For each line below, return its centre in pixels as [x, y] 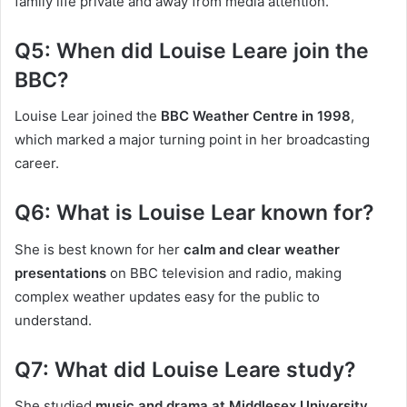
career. [37, 164]
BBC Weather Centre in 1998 [256, 116]
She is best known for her [99, 249]
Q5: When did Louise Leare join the [192, 50]
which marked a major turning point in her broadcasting [192, 140]
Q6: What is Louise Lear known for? [194, 213]
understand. [53, 320]
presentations [60, 273]
